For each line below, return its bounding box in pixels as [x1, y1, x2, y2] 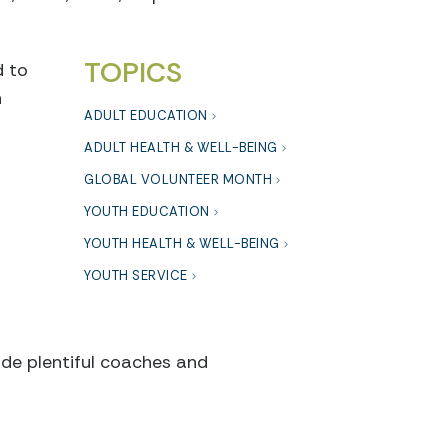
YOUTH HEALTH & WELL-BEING [84, 234, 280, 252]
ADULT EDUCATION [84, 106, 208, 124]
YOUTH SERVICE [84, 266, 188, 284]
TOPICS [84, 53, 182, 91]
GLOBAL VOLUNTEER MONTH [84, 170, 272, 188]
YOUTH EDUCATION [84, 202, 210, 220]
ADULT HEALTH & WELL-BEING [84, 138, 278, 156]
